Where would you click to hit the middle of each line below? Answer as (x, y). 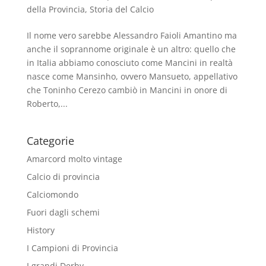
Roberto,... (47, 103)
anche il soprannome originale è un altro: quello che (131, 49)
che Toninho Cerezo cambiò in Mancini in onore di (127, 90)
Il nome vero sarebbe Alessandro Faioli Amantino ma (132, 35)
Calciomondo (52, 194)
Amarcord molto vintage (74, 159)
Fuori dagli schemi (63, 212)
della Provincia (56, 9)
